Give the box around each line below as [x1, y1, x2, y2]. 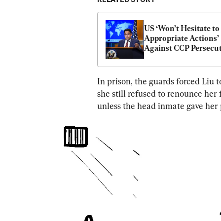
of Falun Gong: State [144, 53, 217, 63]
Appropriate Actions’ [144, 34, 219, 43]
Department [144, 63, 187, 73]
